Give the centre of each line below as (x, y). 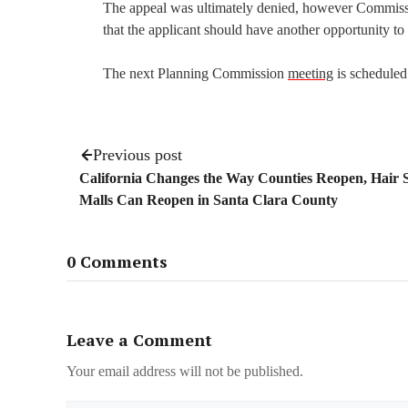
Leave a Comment (139, 340)
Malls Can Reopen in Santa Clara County (209, 199)
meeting (311, 73)
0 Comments (117, 262)
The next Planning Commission (195, 73)
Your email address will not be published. (185, 372)
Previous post (138, 154)
